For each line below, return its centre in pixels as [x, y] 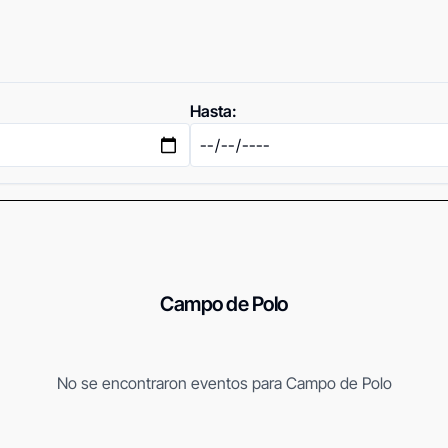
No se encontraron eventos [152, 383]
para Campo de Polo [319, 383]
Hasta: [213, 111]
